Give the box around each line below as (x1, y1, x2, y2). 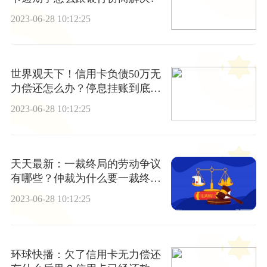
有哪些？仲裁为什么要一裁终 (10, 172, 150, 185)
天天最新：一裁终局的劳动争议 (10, 158, 161, 170)
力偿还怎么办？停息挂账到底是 (10, 82, 161, 95)
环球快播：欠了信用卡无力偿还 (10, 248, 161, 260)
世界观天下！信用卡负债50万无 (10, 68, 161, 80)
